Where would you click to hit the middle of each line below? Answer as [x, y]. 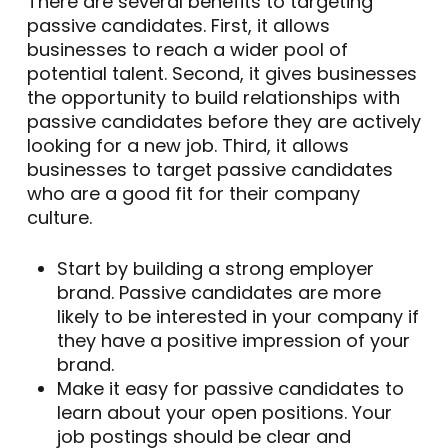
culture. [59, 217]
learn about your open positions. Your [224, 412]
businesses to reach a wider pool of [187, 49]
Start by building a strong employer [215, 268]
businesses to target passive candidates [209, 169]
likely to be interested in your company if [237, 316]
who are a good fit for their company [193, 193]
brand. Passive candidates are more [218, 292]
